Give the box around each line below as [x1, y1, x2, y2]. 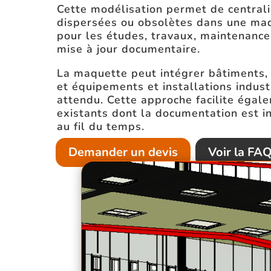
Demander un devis [68, 143, 178, 160]
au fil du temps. [57, 119, 145, 134]
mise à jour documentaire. [57, 41, 200, 56]
